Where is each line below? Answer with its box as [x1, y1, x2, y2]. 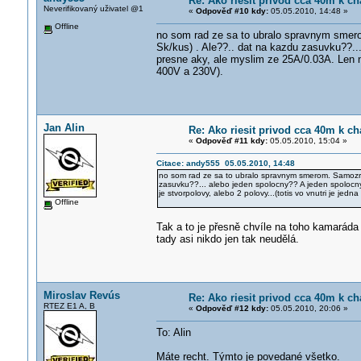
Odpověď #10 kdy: [195, 6, 268, 15]
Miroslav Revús [43, 289, 120, 301]
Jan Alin [43, 122, 85, 134]
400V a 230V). [156, 65, 223, 77]
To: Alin [156, 326, 191, 338]
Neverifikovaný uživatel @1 [43, 4, 143, 13]
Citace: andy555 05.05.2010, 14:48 [156, 159, 295, 168]
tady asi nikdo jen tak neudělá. [156, 233, 299, 245]
